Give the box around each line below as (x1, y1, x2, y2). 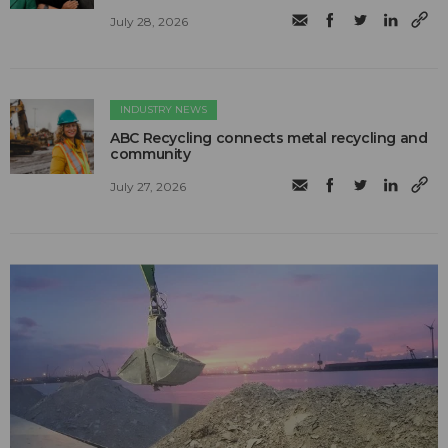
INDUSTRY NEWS (120, 103, 208, 117)
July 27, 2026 (110, 178, 187, 194)
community (110, 145, 191, 164)
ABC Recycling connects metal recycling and (110, 129, 428, 148)
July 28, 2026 (110, 13, 189, 29)
